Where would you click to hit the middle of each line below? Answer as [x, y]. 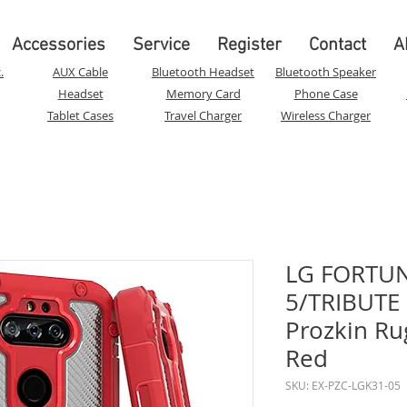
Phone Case [326, 93]
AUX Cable [80, 71]
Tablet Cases [80, 115]
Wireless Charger [326, 115]
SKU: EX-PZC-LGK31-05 [343, 385]
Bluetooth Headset [203, 71]
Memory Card [203, 93]
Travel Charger [203, 115]
